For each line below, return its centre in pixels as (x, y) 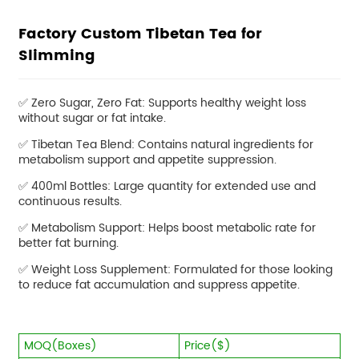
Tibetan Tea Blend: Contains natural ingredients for (172, 145)
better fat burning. (68, 244)
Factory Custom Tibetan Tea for (140, 35)
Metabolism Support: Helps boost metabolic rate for (173, 228)
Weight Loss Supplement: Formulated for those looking (182, 270)
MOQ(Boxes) (60, 345)
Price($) (207, 345)
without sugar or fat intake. (92, 119)
